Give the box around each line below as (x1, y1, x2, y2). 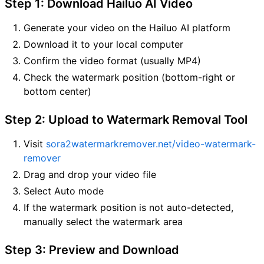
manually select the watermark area (24, 215, 183, 227)
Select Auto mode (24, 184, 104, 197)
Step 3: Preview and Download (5, 242, 179, 257)
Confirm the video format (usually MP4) (24, 54, 201, 67)
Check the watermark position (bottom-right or (24, 71, 235, 83)
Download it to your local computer (24, 38, 183, 50)
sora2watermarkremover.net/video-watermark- (46, 137, 256, 150)
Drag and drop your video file (24, 168, 156, 180)
